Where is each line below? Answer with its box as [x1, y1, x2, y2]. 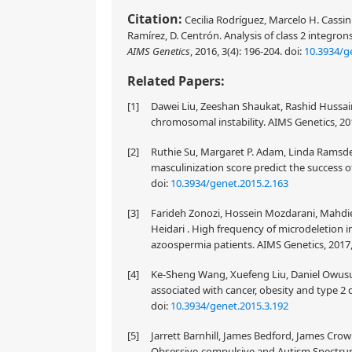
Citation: [127, 10, 182, 27]
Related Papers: [127, 72, 225, 90]
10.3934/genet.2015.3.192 [170, 299, 288, 313]
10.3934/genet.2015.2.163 [170, 176, 288, 190]
